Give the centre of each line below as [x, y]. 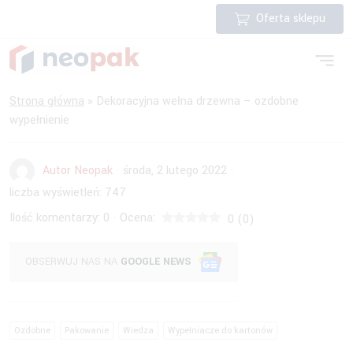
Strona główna [47, 101]
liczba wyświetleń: [56, 192]
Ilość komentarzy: [55, 217]
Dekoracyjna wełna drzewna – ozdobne [197, 101]
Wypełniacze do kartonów [220, 330]
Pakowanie [87, 330]
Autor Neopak [78, 170]
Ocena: [137, 217]
